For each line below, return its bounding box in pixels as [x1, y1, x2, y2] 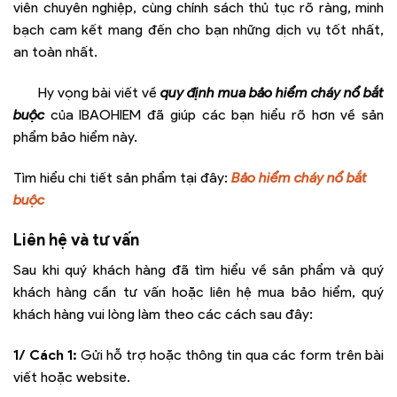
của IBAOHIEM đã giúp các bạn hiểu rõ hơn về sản [44, 105, 384, 123]
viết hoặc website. [13, 368, 130, 385]
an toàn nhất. [13, 43, 97, 61]
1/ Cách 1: [13, 346, 77, 363]
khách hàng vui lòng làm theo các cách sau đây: [13, 306, 313, 323]
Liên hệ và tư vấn [13, 229, 139, 250]
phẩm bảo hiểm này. [13, 128, 137, 145]
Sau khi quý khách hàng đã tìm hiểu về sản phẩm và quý [13, 261, 384, 279]
